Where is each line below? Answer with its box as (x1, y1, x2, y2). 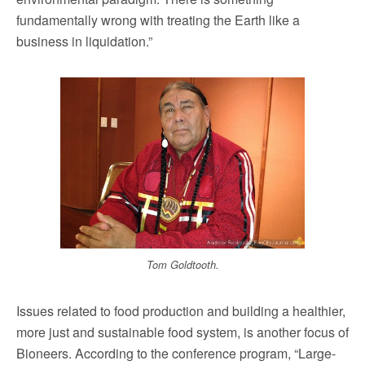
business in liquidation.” (16, 31, 152, 51)
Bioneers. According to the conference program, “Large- (16, 343, 336, 363)
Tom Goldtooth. (146, 257, 219, 272)
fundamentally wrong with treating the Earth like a (16, 10, 300, 29)
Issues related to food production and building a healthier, (16, 301, 345, 320)
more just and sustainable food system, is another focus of (16, 322, 349, 341)
